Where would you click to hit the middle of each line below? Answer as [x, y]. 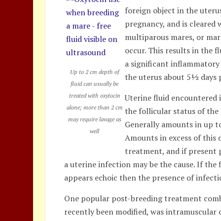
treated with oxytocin [94, 95]
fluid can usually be [95, 84]
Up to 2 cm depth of [94, 72]
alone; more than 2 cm [94, 107]
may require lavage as [94, 119]
